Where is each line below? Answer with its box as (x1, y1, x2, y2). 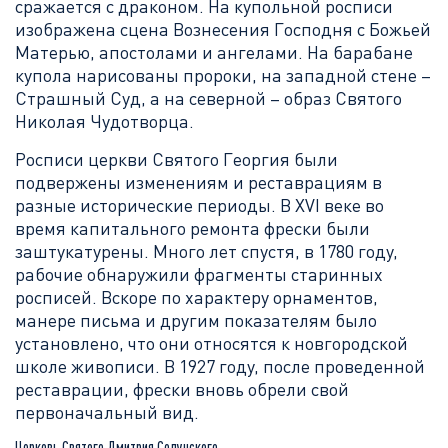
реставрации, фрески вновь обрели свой (15, 378, 349, 400)
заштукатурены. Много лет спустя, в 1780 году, (15, 240, 398, 262)
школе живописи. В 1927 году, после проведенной (15, 355, 425, 377)
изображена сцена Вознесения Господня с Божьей (15, 18, 431, 40)
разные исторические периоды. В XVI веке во (15, 194, 384, 216)
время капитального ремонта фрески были (15, 217, 370, 239)
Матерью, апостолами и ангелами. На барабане (15, 41, 413, 63)
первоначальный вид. (15, 401, 199, 423)
